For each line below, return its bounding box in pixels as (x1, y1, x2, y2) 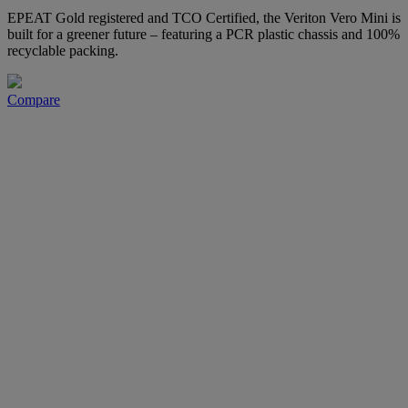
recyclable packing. (7, 42, 118, 58)
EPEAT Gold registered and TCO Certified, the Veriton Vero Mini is (7, 9, 401, 25)
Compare (7, 91, 60, 107)
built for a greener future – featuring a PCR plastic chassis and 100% (7, 25, 400, 42)
